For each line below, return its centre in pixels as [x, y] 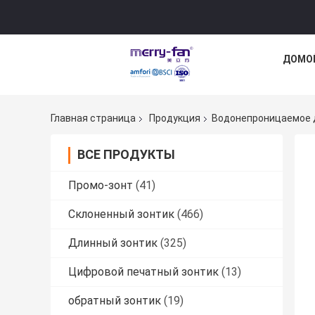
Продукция [175, 118]
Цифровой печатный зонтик [143, 272]
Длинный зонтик [113, 243]
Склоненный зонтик [121, 214]
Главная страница [93, 118]
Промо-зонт [101, 186]
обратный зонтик [115, 301]
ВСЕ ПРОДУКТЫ [126, 155]
